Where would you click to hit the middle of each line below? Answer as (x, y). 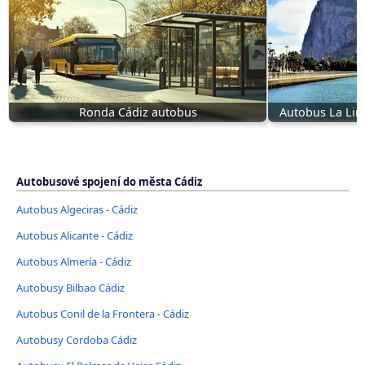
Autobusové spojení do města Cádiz (109, 182)
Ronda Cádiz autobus (138, 112)
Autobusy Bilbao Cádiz (70, 288)
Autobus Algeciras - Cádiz (77, 210)
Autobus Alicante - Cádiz (75, 236)
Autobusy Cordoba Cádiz (77, 340)
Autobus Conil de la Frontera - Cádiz (103, 314)
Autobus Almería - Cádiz (74, 262)
